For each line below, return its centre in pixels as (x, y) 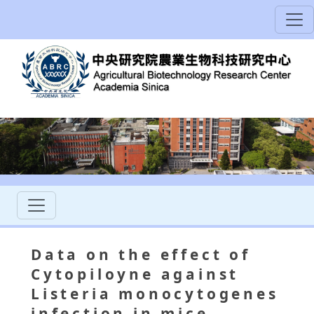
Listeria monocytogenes (155, 294)
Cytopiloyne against (135, 274)
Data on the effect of (141, 255)
